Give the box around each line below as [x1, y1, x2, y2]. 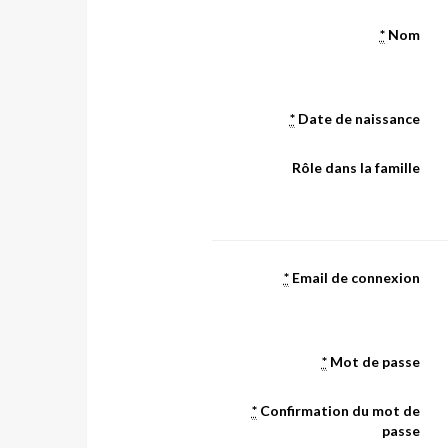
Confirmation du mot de [256, 402, 420, 419]
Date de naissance [294, 110, 420, 127]
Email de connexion [288, 269, 420, 286]
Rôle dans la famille [291, 159, 420, 176]
